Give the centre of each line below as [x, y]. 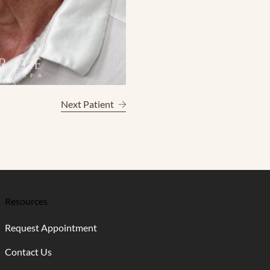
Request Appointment [51, 228]
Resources [26, 201]
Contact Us [28, 252]
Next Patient [87, 104]
